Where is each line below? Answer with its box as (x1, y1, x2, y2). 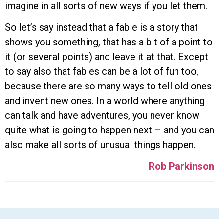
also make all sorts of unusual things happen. (5, 139, 196, 151)
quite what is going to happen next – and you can (5, 124, 214, 136)
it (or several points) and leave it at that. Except (5, 51, 208, 63)
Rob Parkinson (149, 160, 214, 173)
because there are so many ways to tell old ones (5, 80, 212, 92)
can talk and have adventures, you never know (5, 109, 199, 122)
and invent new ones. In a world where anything (5, 95, 205, 107)
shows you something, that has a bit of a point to (5, 36, 213, 48)
